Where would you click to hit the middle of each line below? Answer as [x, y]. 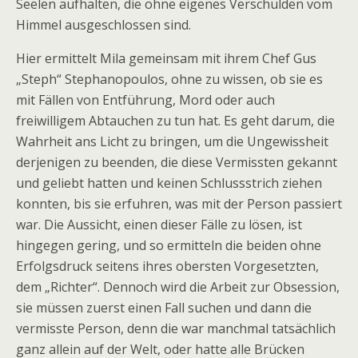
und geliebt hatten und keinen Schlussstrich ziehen [169, 183]
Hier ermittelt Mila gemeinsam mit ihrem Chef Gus [166, 58]
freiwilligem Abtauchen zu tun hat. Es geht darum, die [175, 121]
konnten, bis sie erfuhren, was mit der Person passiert [179, 204]
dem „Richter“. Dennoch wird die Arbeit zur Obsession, [178, 287]
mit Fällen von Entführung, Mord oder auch [145, 100]
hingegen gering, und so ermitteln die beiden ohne [169, 245]
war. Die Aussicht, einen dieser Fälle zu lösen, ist [159, 225]
